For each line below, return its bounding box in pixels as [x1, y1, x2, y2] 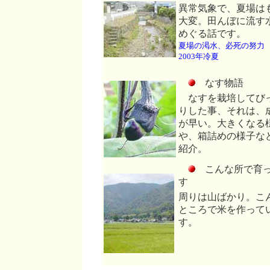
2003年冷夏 [178, 52, 219, 61]
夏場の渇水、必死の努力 [178, 41, 265, 50]
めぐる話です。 [178, 28, 246, 39]
